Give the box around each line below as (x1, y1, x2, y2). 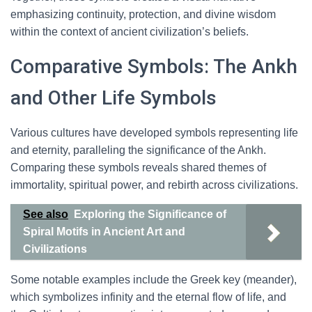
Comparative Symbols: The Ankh (10, 55, 297, 78)
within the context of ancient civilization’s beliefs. (10, 26, 249, 38)
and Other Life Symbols (10, 86, 217, 109)
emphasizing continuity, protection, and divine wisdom (10, 8, 276, 20)
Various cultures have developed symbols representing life (10, 127, 298, 139)
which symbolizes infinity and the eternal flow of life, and (10, 291, 286, 303)
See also (23, 208, 68, 220)
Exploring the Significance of (74, 208, 226, 220)
